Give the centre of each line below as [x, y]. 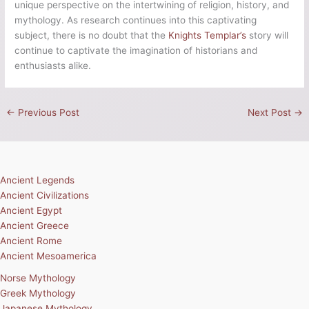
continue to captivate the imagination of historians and [136, 51]
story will [268, 36]
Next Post [270, 113]
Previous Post [48, 113]
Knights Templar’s [208, 36]
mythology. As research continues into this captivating [136, 20]
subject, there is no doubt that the [92, 36]
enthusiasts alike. [53, 66]
